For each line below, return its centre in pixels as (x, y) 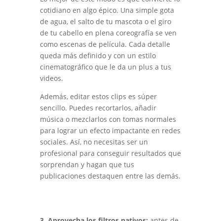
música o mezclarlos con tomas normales (108, 119)
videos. (51, 78)
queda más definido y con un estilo (98, 56)
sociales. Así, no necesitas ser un (94, 142)
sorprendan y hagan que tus (87, 165)
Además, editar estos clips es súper (98, 97)
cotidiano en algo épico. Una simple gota (107, 10)
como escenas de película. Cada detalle (105, 44)
